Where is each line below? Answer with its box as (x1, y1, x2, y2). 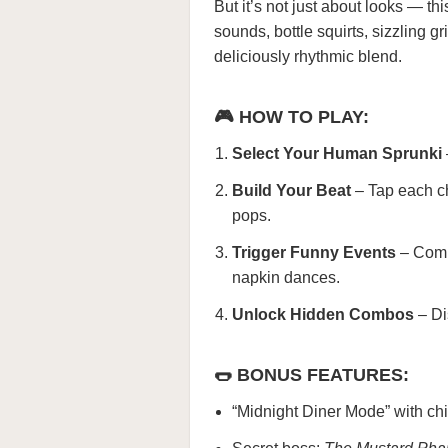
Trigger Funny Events (232, 244, 396, 261)
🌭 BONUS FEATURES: (214, 365, 409, 385)
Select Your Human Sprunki (232, 145, 442, 162)
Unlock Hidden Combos (232, 306, 414, 323)
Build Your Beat (232, 182, 351, 199)
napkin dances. (232, 269, 340, 286)
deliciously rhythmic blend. (214, 48, 402, 65)
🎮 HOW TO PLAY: (214, 107, 369, 127)
